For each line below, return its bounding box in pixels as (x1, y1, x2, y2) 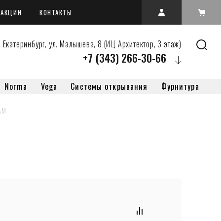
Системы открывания (71, 80, 148, 92)
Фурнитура (161, 80, 199, 92)
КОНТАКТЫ (39, 7, 73, 17)
